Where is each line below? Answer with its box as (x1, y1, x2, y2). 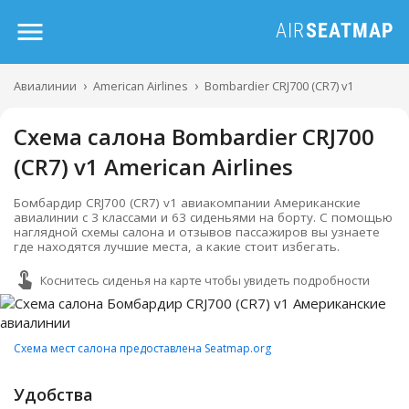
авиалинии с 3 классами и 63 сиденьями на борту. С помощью (14, 209, 393, 225)
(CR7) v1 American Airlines (14, 152, 293, 182)
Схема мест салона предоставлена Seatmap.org (14, 341, 271, 356)
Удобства (14, 383, 93, 405)
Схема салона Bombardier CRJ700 (14, 121, 374, 152)
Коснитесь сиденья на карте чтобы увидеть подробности (40, 272, 370, 288)
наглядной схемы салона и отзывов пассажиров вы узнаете (14, 224, 380, 240)
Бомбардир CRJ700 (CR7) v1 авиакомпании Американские (14, 194, 361, 211)
